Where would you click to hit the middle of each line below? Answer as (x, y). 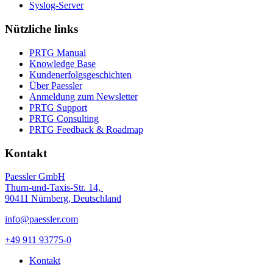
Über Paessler (56, 85)
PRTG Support (58, 107)
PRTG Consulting (64, 118)
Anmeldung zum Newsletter (83, 96)
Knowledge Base (62, 63)
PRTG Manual (58, 52)
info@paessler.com (41, 219)
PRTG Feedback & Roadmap (86, 129)
